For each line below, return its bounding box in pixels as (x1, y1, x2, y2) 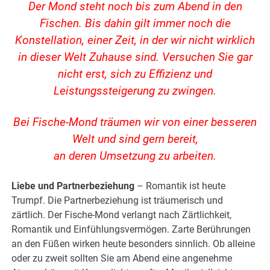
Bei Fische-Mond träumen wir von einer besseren (13, 116, 257, 130)
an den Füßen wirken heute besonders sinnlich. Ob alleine (11, 238, 256, 250)
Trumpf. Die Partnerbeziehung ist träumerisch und (11, 195, 224, 207)
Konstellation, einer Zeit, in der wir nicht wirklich (15, 34, 255, 48)
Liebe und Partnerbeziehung (11, 180, 135, 192)
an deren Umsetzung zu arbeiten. (54, 149, 216, 163)
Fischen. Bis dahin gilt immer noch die (39, 17, 231, 31)
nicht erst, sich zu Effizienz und (58, 67, 212, 81)
